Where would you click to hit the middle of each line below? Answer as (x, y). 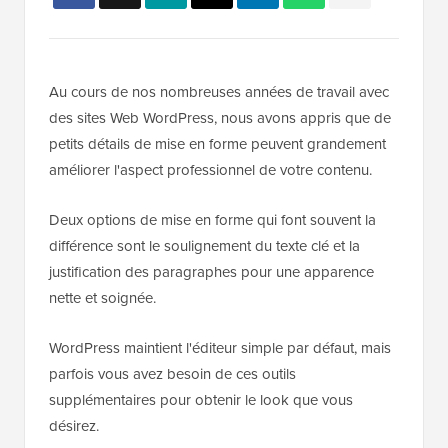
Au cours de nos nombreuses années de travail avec (219, 92)
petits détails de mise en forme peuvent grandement (217, 144)
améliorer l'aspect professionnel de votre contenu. (210, 170)
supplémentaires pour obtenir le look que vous (201, 400)
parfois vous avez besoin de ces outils (172, 374)
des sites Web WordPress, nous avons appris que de (220, 118)
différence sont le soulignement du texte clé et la (204, 246)
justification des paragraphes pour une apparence (211, 272)
